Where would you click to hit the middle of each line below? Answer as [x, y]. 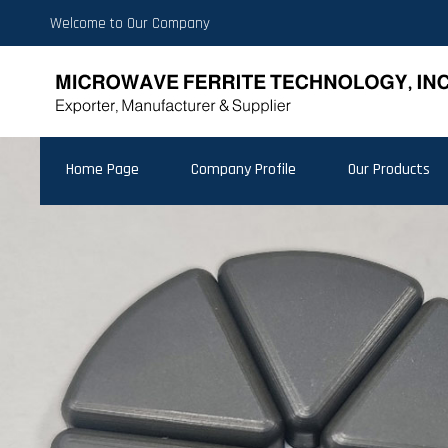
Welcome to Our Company [130, 23]
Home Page [103, 169]
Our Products [389, 169]
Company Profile [244, 169]
